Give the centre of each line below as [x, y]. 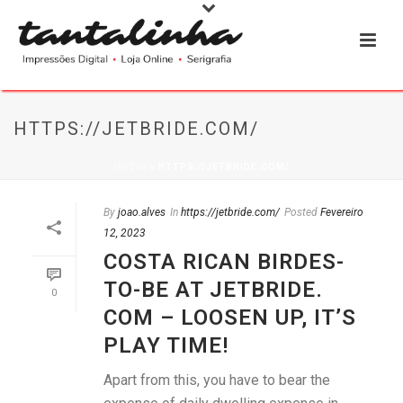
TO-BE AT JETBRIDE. [213, 290]
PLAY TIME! [166, 345]
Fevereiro [342, 212]
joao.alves [142, 212]
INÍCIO [130, 167]
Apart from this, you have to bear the [217, 380]
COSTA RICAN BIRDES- [224, 262]
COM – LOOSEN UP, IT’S [230, 318]
